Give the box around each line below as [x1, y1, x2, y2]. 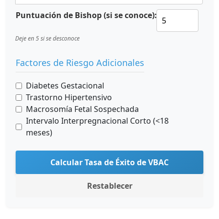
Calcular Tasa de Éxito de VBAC [50, 157, 169, 168]
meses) [26, 127, 52, 138]
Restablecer [87, 180, 132, 191]
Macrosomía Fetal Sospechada [26, 104, 139, 114]
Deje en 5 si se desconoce [15, 34, 80, 43]
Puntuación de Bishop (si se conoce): [16, 10, 157, 21]
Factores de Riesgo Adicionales [16, 57, 144, 68]
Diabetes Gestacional [26, 80, 104, 91]
